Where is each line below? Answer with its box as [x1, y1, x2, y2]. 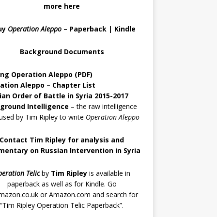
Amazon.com [48, 190, 91, 199]
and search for [90, 190, 138, 199]
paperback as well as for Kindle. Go [7, 179, 117, 188]
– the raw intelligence [68, 102, 137, 111]
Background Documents [19, 47, 104, 56]
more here [44, 1, 80, 11]
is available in [87, 169, 131, 178]
